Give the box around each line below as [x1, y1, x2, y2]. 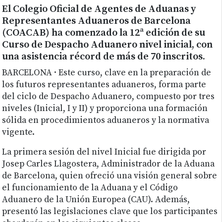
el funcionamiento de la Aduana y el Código [2, 182, 178, 194]
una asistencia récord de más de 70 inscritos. [2, 51, 206, 63]
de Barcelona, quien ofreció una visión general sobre [2, 170, 218, 182]
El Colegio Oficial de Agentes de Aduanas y [2, 3, 196, 16]
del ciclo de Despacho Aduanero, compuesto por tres [2, 91, 215, 103]
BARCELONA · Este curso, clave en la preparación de [2, 67, 212, 79]
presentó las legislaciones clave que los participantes [2, 206, 218, 218]
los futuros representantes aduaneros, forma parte [2, 79, 207, 91]
